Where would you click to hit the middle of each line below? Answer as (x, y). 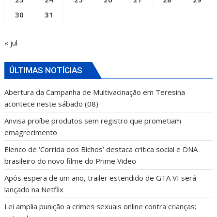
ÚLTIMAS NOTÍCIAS (46, 70)
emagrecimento (31, 132)
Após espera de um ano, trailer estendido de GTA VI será (101, 178)
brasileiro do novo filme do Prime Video (70, 161)
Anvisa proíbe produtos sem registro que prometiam (93, 120)
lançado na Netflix (34, 189)
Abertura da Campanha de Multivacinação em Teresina (95, 92)
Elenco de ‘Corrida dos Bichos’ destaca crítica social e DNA (101, 149)
